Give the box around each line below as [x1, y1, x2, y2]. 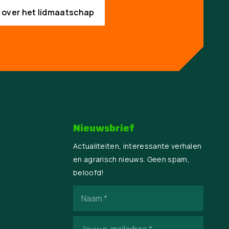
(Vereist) [74, 200, 105, 210]
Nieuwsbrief [73, 120, 134, 136]
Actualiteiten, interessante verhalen [73, 141, 202, 151]
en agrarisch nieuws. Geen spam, [73, 154, 190, 165]
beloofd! [73, 168, 104, 178]
